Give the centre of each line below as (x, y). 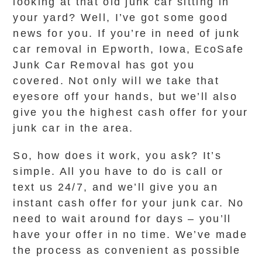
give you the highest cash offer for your (131, 112)
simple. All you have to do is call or (118, 171)
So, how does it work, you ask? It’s (117, 156)
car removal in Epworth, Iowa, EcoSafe (129, 49)
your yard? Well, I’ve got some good (120, 18)
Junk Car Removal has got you (104, 65)
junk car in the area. (73, 128)
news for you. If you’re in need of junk (127, 33)
